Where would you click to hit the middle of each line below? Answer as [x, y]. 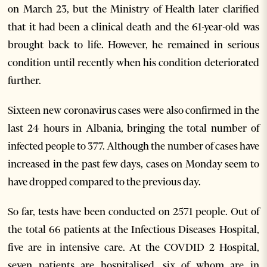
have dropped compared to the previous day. [105, 182]
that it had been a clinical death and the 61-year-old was [133, 27]
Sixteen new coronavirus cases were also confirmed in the [133, 110]
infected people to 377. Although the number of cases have [133, 146]
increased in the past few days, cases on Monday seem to [133, 164]
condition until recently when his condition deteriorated [133, 63]
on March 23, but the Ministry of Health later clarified [133, 9]
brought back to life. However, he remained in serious [133, 45]
